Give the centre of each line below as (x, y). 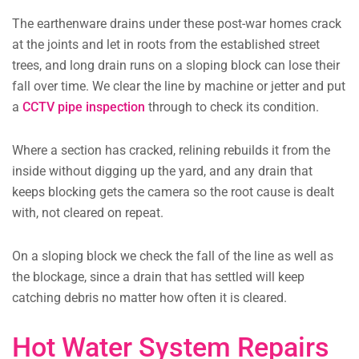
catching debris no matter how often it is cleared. (149, 298)
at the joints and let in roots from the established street (166, 45)
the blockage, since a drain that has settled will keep (158, 277)
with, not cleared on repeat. (88, 213)
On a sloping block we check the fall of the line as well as (173, 256)
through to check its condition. (232, 107)
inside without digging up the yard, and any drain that (162, 171)
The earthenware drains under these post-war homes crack (177, 24)
